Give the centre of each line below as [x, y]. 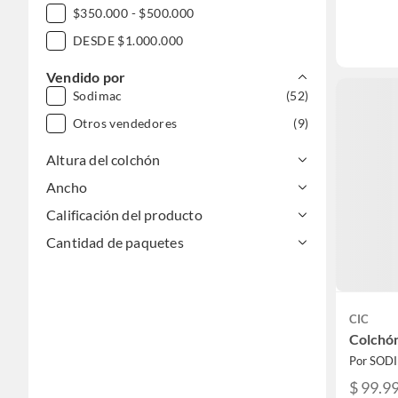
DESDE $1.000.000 [128, 41]
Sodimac [98, 96]
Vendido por [86, 77]
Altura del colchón [103, 160]
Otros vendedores [125, 123]
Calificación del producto [124, 215]
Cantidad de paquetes [115, 243]
